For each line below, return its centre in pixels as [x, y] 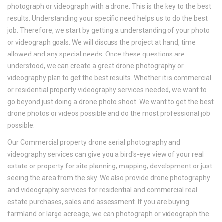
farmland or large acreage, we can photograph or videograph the [108, 214]
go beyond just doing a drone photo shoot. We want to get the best [111, 102]
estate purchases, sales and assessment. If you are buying [98, 202]
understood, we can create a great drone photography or [96, 66]
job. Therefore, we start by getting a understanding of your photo [109, 30]
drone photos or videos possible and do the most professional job [109, 114]
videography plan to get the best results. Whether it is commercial [109, 78]
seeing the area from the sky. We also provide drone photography [109, 178]
